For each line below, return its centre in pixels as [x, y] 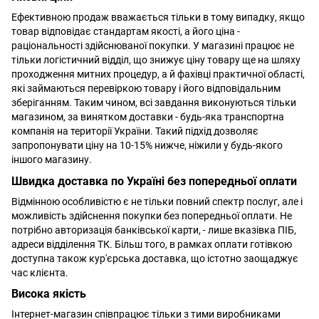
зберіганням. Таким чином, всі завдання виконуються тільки [154, 102]
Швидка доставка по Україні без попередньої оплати [154, 181]
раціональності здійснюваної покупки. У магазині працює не [153, 45]
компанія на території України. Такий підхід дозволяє [135, 131]
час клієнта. [40, 272]
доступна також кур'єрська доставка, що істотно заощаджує [155, 258]
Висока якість [49, 294]
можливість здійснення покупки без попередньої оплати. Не [152, 215]
